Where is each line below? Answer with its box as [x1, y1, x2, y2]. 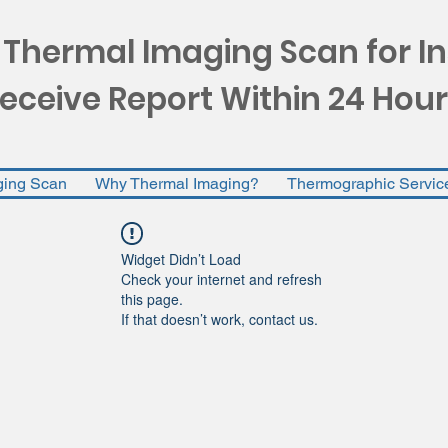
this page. [121, 289, 183, 309]
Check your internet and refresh [121, 269, 322, 289]
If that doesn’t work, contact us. [121, 309, 318, 329]
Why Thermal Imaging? [95, 174, 259, 193]
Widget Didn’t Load [121, 249, 241, 269]
